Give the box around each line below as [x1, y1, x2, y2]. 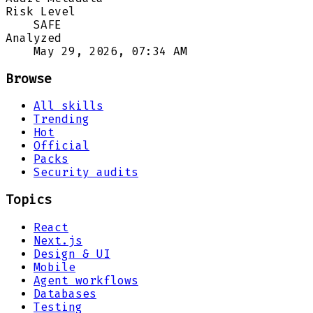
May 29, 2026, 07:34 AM [34, 44, 187, 58]
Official [34, 139, 89, 153]
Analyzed [6, 31, 61, 45]
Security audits [34, 166, 138, 180]
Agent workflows [34, 273, 138, 287]
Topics [6, 192, 52, 208]
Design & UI [34, 247, 110, 261]
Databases [34, 286, 96, 300]
